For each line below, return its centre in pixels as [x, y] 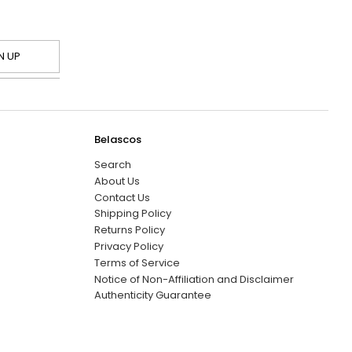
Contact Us [122, 197]
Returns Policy [129, 230]
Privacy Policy [128, 246]
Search [112, 165]
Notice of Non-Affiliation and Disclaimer [194, 279]
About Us [117, 181]
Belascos [117, 140]
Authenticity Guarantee [152, 295]
